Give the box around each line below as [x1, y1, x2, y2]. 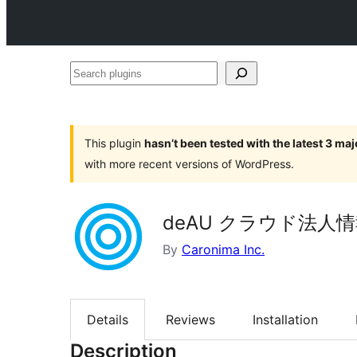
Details [87, 312, 128, 328]
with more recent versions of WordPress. [84, 157, 294, 171]
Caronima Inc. [182, 241, 265, 257]
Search [69, 65, 111, 80]
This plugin [84, 136, 144, 150]
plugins [69, 88, 112, 104]
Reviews [166, 312, 215, 328]
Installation [253, 312, 318, 328]
